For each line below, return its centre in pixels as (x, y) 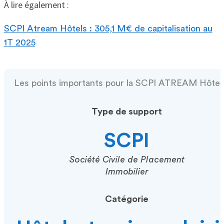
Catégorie (127, 199)
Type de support (127, 111)
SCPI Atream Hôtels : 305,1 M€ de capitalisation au (108, 28)
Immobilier (127, 171)
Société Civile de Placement (127, 159)
